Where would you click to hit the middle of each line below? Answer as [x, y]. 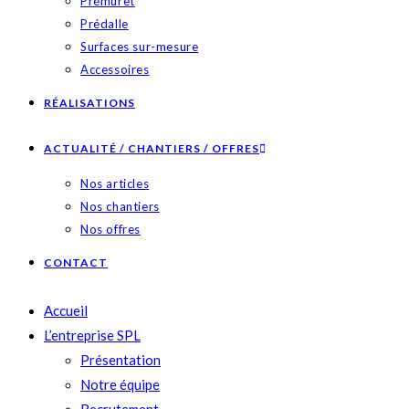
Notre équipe [120, 384]
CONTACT [76, 262]
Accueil [66, 310]
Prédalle [105, 24]
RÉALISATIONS [89, 103]
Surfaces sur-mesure [140, 47]
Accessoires [115, 69]
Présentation [121, 360]
